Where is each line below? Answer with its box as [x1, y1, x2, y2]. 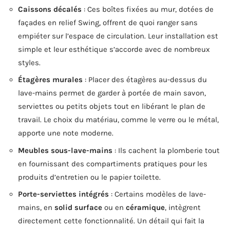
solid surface [54, 203, 102, 213]
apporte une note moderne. [18, 128, 113, 138]
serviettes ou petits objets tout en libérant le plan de [18, 102, 205, 111]
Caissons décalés [18, 4, 82, 14]
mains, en [18, 203, 54, 213]
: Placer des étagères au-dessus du [83, 75, 207, 85]
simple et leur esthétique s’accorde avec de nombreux [18, 44, 210, 54]
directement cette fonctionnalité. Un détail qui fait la [18, 216, 204, 226]
